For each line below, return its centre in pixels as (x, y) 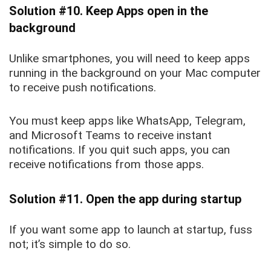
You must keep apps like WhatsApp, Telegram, (127, 121)
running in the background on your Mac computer (135, 73)
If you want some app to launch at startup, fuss (131, 230)
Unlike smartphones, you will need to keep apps (129, 59)
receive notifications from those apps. (106, 165)
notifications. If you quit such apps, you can (119, 150)
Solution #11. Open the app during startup (125, 199)
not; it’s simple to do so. (71, 244)
